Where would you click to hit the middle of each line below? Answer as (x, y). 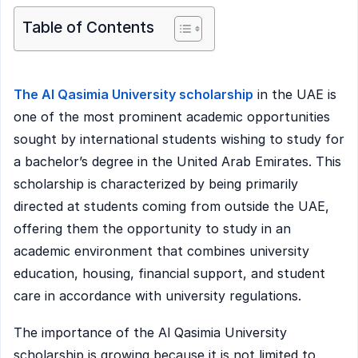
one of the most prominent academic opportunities (172, 117)
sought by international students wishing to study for (179, 139)
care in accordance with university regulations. (157, 296)
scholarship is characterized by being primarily (156, 184)
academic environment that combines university (161, 251)
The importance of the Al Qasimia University (150, 332)
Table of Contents (88, 28)
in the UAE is (295, 95)
